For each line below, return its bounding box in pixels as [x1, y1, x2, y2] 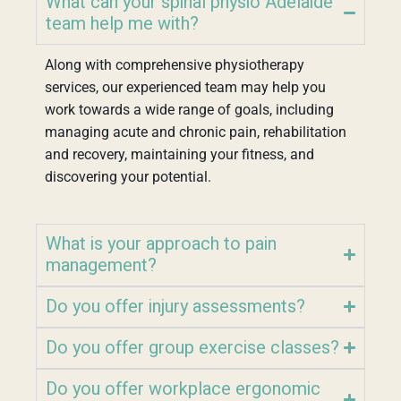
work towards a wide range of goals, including [45, 100, 334, 118]
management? [46, 252, 157, 278]
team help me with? [46, 10, 199, 37]
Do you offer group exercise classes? [46, 334, 339, 361]
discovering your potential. [45, 167, 211, 185]
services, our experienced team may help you [45, 78, 326, 96]
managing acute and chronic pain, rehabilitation [45, 123, 346, 141]
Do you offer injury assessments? [46, 293, 305, 320]
